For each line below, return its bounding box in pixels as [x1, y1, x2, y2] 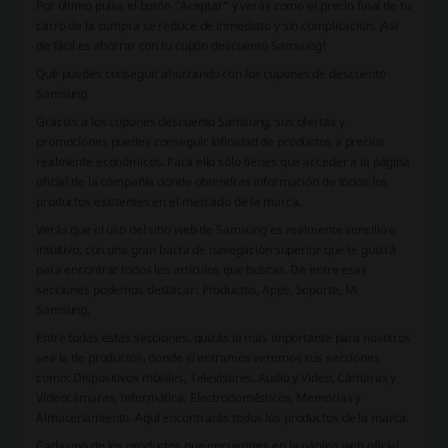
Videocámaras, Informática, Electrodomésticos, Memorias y [36, 388, 362, 406]
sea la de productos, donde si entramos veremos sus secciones [36, 348, 380, 366]
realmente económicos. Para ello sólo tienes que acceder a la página [36, 152, 410, 170]
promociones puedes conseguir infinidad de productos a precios [36, 132, 385, 150]
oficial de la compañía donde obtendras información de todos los [36, 172, 388, 190]
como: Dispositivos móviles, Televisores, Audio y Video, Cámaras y [36, 368, 397, 386]
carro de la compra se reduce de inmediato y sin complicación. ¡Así [36, 16, 399, 34]
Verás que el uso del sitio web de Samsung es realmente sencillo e [36, 220, 397, 238]
